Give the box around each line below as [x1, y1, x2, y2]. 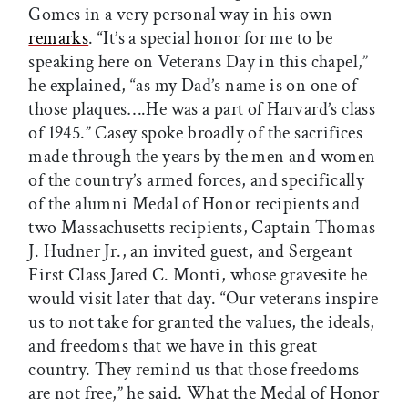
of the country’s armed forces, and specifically [28, 168, 365, 192]
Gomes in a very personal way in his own [28, 2, 332, 26]
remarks [28, 25, 89, 50]
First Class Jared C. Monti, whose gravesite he [28, 262, 368, 287]
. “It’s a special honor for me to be [88, 25, 333, 50]
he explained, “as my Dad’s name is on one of [28, 73, 357, 97]
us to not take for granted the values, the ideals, [28, 310, 375, 334]
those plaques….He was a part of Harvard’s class [28, 97, 376, 121]
